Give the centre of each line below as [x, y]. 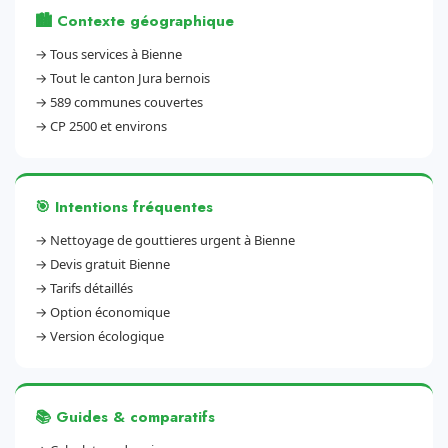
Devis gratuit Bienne [110, 264]
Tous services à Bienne [116, 54]
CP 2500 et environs [108, 126]
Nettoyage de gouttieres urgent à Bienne [172, 240]
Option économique [110, 312]
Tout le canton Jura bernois [130, 78]
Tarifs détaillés [91, 288]
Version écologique [107, 336]
